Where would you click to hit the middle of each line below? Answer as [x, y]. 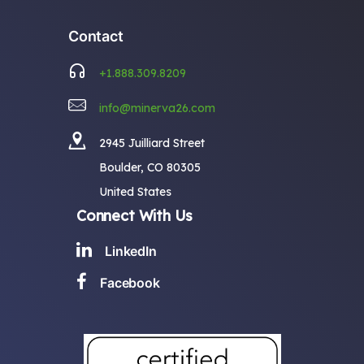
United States [135, 191]
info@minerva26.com [157, 108]
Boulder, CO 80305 [150, 167]
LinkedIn [131, 251]
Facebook [130, 282]
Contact [97, 36]
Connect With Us [135, 215]
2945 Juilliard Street [152, 143]
